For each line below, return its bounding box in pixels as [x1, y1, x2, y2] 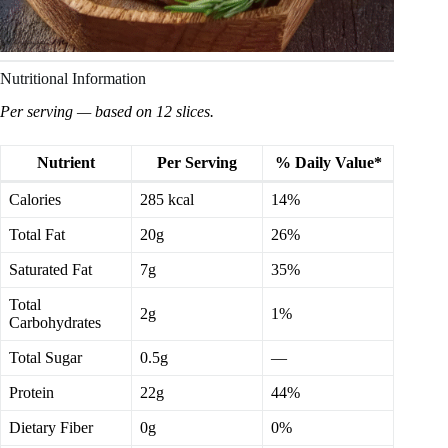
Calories [9, 191, 61, 209]
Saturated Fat [9, 261, 92, 279]
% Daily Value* [274, 154, 382, 172]
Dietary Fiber [9, 419, 93, 437]
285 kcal [140, 191, 194, 209]
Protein [9, 384, 54, 402]
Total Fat [9, 226, 65, 244]
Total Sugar [9, 349, 82, 367]
